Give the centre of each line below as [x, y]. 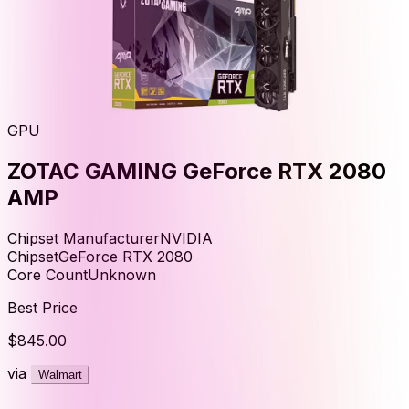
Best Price [42, 307]
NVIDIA [186, 238]
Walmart [60, 374]
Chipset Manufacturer [84, 238]
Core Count [47, 274]
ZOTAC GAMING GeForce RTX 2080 [197, 171]
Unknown [122, 274]
